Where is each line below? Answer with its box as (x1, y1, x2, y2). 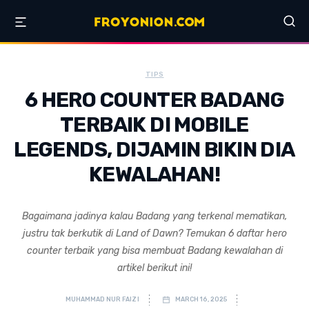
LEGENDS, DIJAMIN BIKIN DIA (14, 137, 295, 162)
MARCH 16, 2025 (173, 296, 228, 303)
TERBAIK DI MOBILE (60, 112, 249, 137)
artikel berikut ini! (117, 262, 192, 274)
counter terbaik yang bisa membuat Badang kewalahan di (26, 245, 283, 257)
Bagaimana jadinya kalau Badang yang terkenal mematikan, (21, 210, 288, 222)
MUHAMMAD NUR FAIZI (63, 296, 139, 303)
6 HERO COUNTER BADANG (24, 88, 285, 112)
